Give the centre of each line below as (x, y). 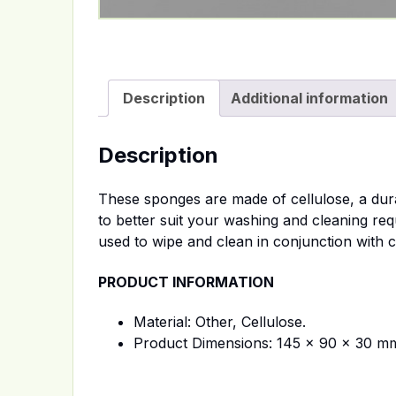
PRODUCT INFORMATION (186, 282)
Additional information (309, 98)
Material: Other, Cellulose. (220, 322)
